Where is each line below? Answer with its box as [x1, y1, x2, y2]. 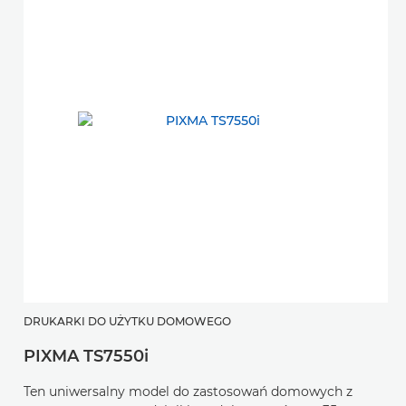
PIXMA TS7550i [24, 346, 149, 367]
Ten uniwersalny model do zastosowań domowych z [24, 383, 353, 401]
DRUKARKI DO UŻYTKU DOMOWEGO [24, 314, 231, 329]
